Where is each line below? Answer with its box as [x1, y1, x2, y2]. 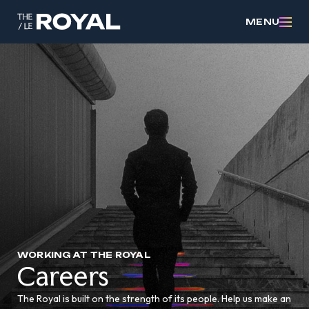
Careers [17, 260, 110, 292]
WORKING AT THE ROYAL [17, 250, 151, 260]
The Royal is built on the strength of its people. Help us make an [17, 292, 291, 305]
